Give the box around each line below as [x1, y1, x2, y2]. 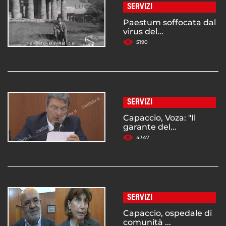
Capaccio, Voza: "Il [123, 113, 196, 123]
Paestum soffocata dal [123, 18, 216, 28]
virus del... [123, 27, 163, 37]
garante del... [123, 122, 177, 132]
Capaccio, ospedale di [123, 208, 212, 218]
